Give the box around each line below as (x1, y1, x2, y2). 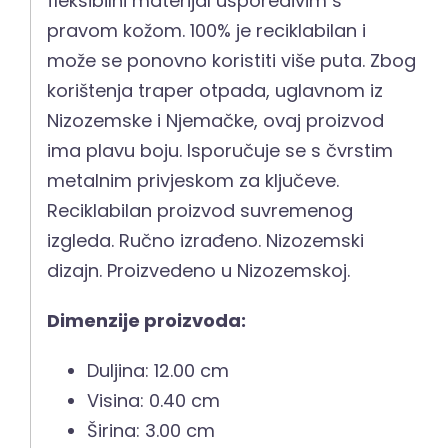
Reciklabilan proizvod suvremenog (47, 198, 354, 224)
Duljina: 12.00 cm (87, 358, 230, 384)
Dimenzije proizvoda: (47, 308, 247, 334)
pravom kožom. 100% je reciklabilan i (47, 18, 367, 44)
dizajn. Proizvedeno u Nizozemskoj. (47, 258, 351, 284)
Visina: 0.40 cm (87, 388, 221, 414)
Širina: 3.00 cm (87, 418, 216, 444)
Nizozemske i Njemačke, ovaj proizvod (47, 108, 385, 134)
